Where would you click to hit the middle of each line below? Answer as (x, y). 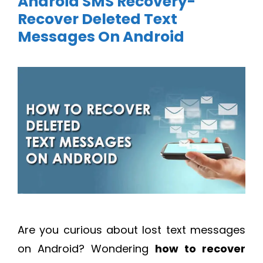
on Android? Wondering (86, 249)
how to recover (200, 249)
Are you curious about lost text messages (131, 230)
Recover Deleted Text (97, 19)
